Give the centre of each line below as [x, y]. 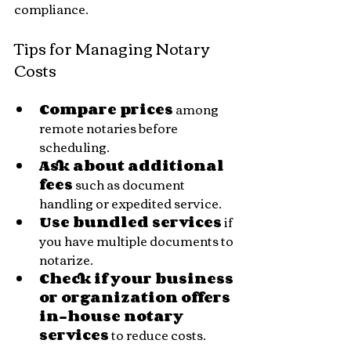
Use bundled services [130, 221]
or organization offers [136, 297]
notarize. [66, 259]
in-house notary [113, 315]
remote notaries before [110, 127]
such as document [130, 184]
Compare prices [106, 109]
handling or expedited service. [130, 203]
